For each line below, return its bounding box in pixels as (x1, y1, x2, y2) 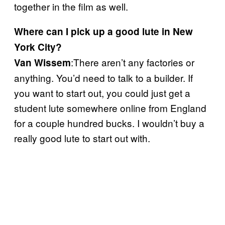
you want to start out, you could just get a (14, 86, 190, 99)
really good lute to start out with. (14, 131, 150, 145)
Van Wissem (14, 56, 71, 69)
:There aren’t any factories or (71, 55, 194, 69)
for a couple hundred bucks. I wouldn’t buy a (14, 116, 204, 130)
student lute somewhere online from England (14, 101, 206, 115)
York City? (14, 40, 62, 54)
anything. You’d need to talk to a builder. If (14, 71, 193, 84)
